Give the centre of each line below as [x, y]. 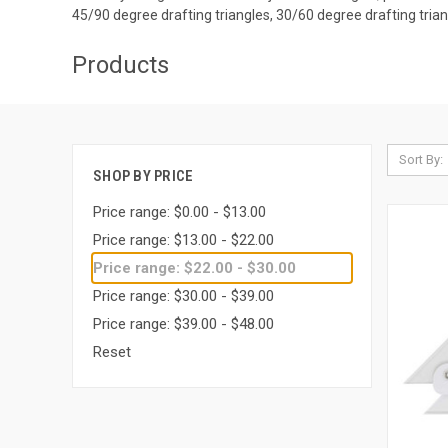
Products [120, 65]
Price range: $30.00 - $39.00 [183, 295]
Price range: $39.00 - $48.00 [183, 323]
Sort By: [420, 159]
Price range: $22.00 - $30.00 [194, 267]
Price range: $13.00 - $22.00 [183, 239]
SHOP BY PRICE [143, 176]
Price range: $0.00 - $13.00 [179, 211]
